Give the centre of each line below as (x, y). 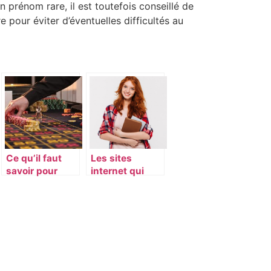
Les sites (111, 158)
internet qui (117, 171)
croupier (25, 197)
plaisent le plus (126, 184)
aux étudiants (122, 197)
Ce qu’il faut (34, 158)
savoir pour (32, 171)
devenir (23, 184)
